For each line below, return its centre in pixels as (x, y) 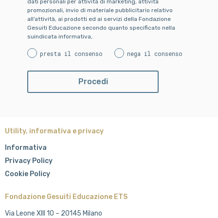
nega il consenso (155, 53)
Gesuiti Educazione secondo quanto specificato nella (101, 27)
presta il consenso (71, 53)
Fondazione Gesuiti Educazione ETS (66, 197)
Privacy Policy (29, 161)
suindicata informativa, (60, 36)
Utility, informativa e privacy (54, 131)
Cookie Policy (27, 174)
